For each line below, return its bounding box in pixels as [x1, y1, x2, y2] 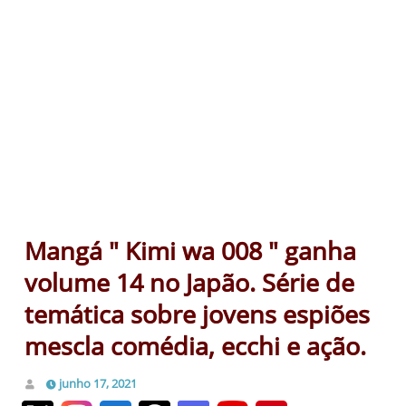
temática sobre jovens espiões [24, 296, 370, 331]
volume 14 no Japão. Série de [24, 265, 354, 299]
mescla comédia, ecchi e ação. [24, 328, 366, 362]
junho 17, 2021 [59, 374, 137, 391]
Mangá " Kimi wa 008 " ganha [24, 233, 356, 267]
